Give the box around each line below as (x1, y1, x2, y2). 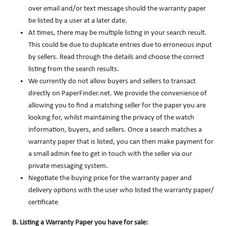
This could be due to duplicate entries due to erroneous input (28, 41, 212, 49)
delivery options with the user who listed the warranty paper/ (28, 187, 214, 194)
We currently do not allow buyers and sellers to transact (28, 78, 196, 85)
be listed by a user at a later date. (28, 17, 127, 25)
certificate (28, 199, 58, 206)
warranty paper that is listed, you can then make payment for (28, 138, 213, 146)
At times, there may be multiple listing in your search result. (28, 29, 207, 37)
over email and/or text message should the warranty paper (28, 5, 206, 13)
